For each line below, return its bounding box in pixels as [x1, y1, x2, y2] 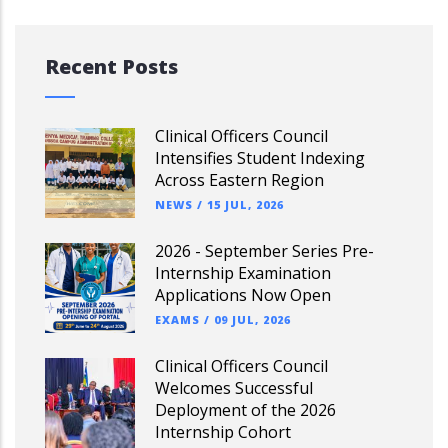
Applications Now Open [155, 284, 331, 306]
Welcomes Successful [155, 377, 313, 399]
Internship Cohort [155, 421, 291, 443]
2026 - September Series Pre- [155, 240, 374, 262]
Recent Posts [45, 53, 178, 80]
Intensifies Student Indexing [155, 147, 365, 169]
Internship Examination [155, 262, 331, 284]
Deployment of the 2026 [155, 399, 336, 421]
